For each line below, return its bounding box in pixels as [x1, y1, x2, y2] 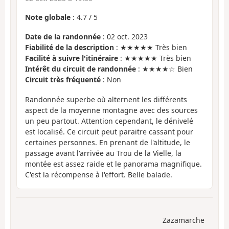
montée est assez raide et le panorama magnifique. [25, 158, 202, 169]
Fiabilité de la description [25, 42, 114, 53]
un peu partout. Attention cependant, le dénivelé [25, 116, 193, 126]
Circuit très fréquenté [25, 75, 101, 85]
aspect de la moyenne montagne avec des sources [25, 105, 198, 115]
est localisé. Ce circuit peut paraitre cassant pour [25, 126, 193, 136]
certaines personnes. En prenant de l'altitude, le [25, 137, 190, 147]
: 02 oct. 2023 [101, 32, 148, 42]
